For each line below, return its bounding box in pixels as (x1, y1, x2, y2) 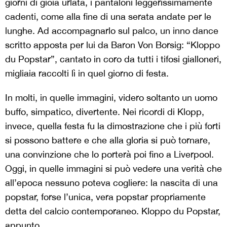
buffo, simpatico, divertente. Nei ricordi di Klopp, (5, 106, 204, 118)
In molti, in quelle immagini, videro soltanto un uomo (5, 92, 217, 103)
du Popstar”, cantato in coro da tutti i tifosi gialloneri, (5, 54, 221, 65)
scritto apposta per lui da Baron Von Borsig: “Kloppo (5, 40, 220, 51)
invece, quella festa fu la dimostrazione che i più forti (5, 121, 220, 132)
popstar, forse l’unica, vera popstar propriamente (5, 192, 206, 203)
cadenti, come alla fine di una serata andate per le (5, 11, 211, 22)
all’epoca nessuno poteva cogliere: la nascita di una (5, 177, 218, 188)
